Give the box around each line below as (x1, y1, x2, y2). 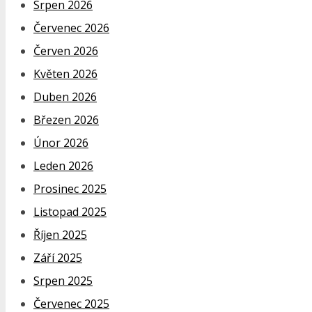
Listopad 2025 (33, 203, 107, 219)
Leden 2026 (33, 157, 93, 173)
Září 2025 (33, 249, 82, 265)
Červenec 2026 (33, 19, 109, 36)
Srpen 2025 (33, 272, 93, 288)
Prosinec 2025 (33, 180, 107, 196)
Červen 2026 (33, 42, 98, 58)
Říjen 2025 (33, 226, 87, 242)
